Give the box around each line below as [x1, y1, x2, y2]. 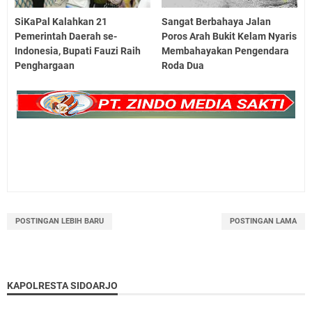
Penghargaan [15, 59, 75, 71]
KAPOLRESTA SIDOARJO [7, 279, 118, 291]
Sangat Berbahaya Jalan [162, 15, 272, 27]
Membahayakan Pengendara [162, 45, 290, 56]
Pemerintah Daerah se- [15, 30, 117, 42]
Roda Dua [162, 59, 205, 71]
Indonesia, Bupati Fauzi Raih [15, 45, 141, 56]
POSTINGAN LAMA [230, 216, 297, 226]
